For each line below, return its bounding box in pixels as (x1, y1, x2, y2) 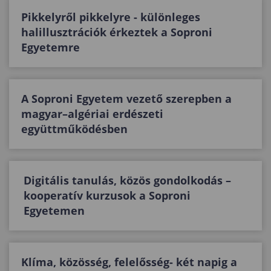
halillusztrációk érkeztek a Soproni (21, 24, 212, 39)
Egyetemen (24, 203, 85, 218)
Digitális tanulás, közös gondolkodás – (24, 172, 231, 188)
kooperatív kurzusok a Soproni (24, 188, 191, 203)
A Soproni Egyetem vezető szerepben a (21, 91, 232, 106)
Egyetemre (21, 39, 80, 54)
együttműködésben (21, 121, 128, 136)
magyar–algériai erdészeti (21, 106, 163, 121)
